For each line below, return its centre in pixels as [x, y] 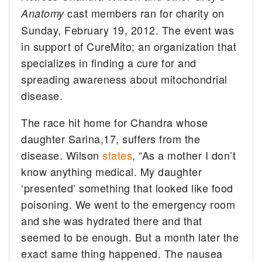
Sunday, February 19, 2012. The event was [128, 30]
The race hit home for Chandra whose [115, 123]
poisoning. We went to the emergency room [128, 204]
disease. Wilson [62, 155]
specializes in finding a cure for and [109, 63]
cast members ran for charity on [144, 13]
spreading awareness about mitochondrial [124, 79]
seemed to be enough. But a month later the [130, 237]
